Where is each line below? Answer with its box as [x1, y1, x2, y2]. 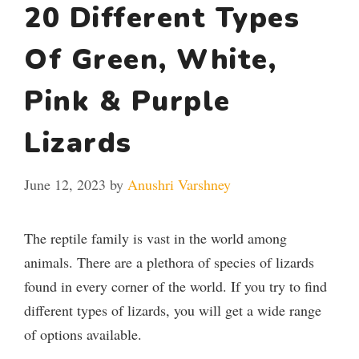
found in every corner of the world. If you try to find [24, 276, 327, 296]
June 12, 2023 [24, 174, 106, 194]
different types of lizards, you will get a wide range [24, 300, 321, 320]
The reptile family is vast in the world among [24, 228, 287, 248]
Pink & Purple [24, 82, 231, 120]
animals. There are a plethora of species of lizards [24, 252, 314, 272]
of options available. [24, 324, 142, 344]
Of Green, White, [24, 40, 276, 79]
